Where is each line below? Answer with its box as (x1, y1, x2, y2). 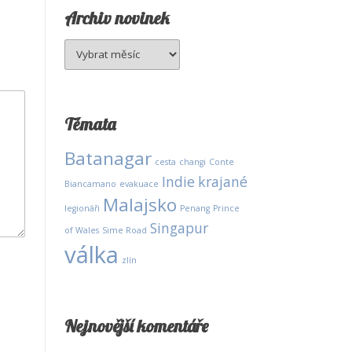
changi (179, 156, 207, 167)
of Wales (64, 225, 100, 236)
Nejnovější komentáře (64, 315, 209, 337)
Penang (180, 203, 211, 214)
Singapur (150, 218, 209, 237)
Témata (64, 113, 116, 135)
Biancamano (64, 178, 117, 189)
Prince (213, 203, 240, 214)
